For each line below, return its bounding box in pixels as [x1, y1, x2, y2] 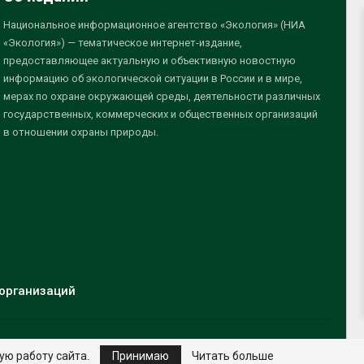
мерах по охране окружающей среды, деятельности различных [3, 90, 321, 103]
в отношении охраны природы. [3, 126, 159, 139]
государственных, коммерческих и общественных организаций [3, 108, 318, 121]
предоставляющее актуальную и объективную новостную [3, 54, 297, 67]
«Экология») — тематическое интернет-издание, [3, 37, 243, 50]
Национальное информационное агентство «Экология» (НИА [3, 19, 306, 32]
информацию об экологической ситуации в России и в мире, [3, 72, 303, 85]
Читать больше [191, 349, 274, 362]
